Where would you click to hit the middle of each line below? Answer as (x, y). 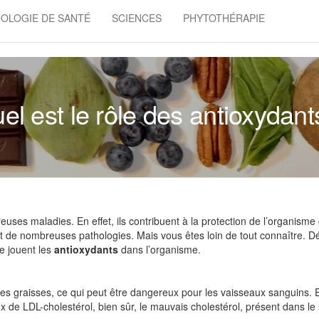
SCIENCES (137, 18)
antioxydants (88, 249)
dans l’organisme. (162, 249)
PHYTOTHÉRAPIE (224, 18)
